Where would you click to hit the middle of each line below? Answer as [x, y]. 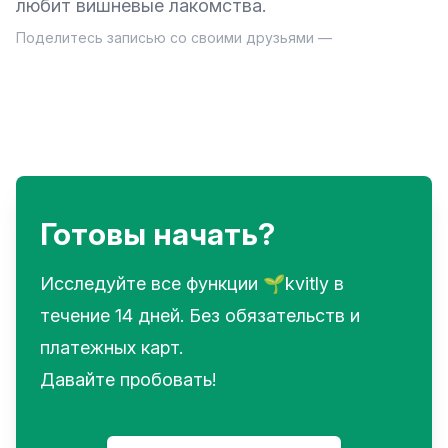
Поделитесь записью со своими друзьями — [174, 38]
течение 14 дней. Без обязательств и [200, 316]
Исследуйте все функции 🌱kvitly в [192, 284]
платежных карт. [111, 348]
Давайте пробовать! [128, 380]
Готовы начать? [157, 234]
